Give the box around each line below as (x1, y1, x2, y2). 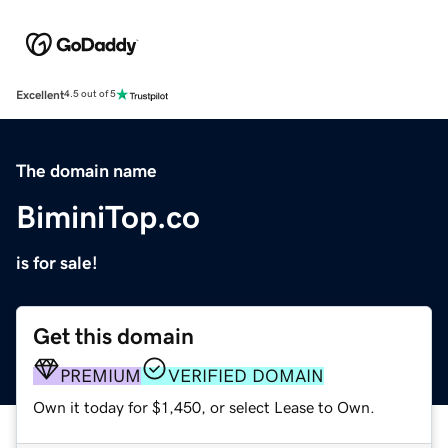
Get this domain (33, 324, 194, 348)
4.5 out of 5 (64, 89, 116, 100)
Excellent (16, 88, 64, 101)
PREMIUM (60, 366, 141, 385)
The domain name (16, 161, 157, 180)
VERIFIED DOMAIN (168, 366, 324, 385)
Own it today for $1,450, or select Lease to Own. (33, 398, 375, 415)
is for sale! (16, 253, 98, 272)
